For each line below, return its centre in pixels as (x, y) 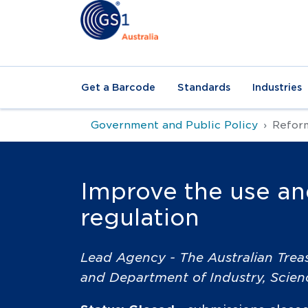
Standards (204, 87)
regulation (140, 217)
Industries (277, 87)
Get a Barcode (118, 87)
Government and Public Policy (174, 125)
